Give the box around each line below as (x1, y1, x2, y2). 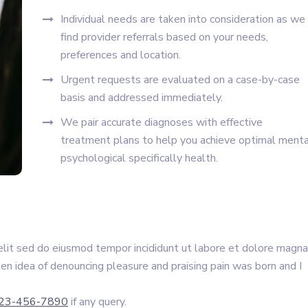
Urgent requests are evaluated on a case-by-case (60, 72, 300, 87)
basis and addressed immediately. (60, 90, 223, 105)
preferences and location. (60, 47, 181, 63)
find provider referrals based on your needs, (60, 30, 268, 45)
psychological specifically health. (60, 151, 218, 166)
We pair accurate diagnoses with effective (60, 115, 263, 130)
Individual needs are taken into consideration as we (60, 12, 305, 27)
